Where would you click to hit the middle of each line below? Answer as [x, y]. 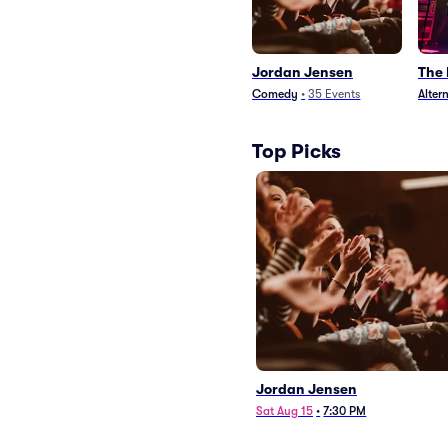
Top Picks [296, 151]
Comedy [275, 94]
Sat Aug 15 [284, 411]
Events [343, 94]
